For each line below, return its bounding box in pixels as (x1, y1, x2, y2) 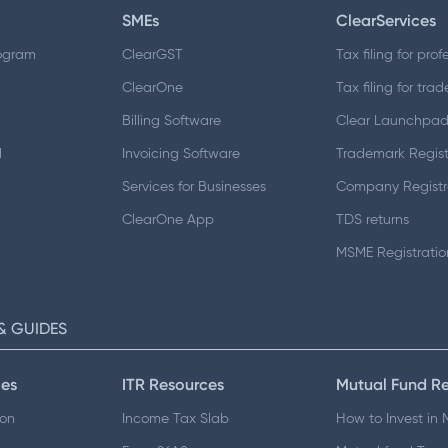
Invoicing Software (121, 146, 240, 161)
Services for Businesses (121, 179, 266, 194)
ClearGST (121, 47, 183, 62)
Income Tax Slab (121, 412, 229, 426)
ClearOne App (121, 212, 214, 227)
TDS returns (336, 212, 410, 227)
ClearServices (336, 10, 437, 30)
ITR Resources (121, 375, 224, 394)
